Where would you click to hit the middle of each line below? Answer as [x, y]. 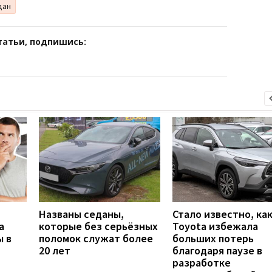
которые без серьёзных [98, 226]
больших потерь [213, 238]
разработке [202, 262]
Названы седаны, [81, 214]
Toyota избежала [215, 226]
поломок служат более [96, 238]
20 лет [55, 250]
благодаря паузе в [217, 250]
